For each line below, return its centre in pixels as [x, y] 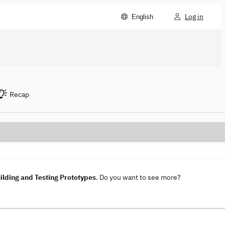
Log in [194, 17]
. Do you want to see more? [138, 178]
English [142, 17]
